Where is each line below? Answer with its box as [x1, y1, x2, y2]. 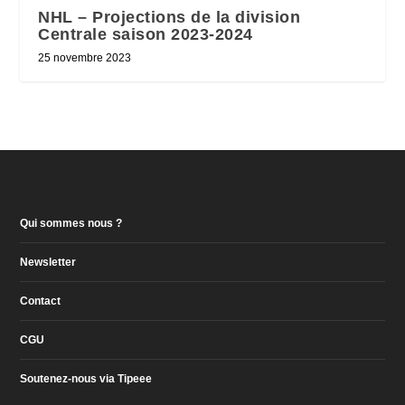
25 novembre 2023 [38, 51, 132, 64]
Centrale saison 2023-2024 [38, 24, 253, 43]
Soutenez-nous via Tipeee [20, 372, 153, 385]
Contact [20, 294, 61, 307]
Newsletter [20, 255, 77, 268]
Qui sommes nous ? [20, 216, 123, 230]
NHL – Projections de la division [38, 7, 301, 26]
